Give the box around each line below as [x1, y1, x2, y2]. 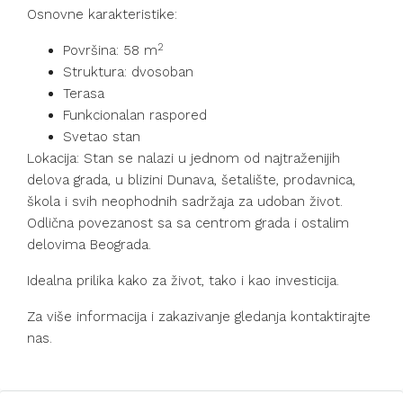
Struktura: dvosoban [63, 64, 193, 81]
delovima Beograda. [27, 237, 151, 254]
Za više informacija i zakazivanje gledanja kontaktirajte [27, 309, 371, 326]
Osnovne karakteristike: [27, 6, 177, 23]
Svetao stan [63, 129, 140, 146]
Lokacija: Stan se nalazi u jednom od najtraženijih [27, 150, 340, 167]
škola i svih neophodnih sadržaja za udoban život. [27, 193, 343, 210]
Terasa [63, 85, 104, 103]
